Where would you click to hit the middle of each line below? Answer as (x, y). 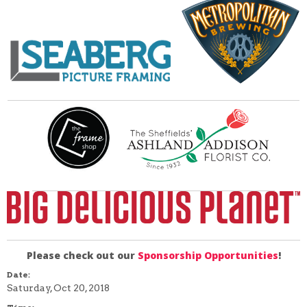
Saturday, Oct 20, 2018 (58, 288)
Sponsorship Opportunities (208, 255)
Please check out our (82, 255)
